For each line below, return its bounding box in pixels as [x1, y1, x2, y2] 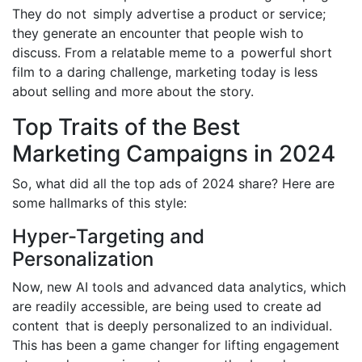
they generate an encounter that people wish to [12, 24, 304, 41]
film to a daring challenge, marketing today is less [12, 63, 318, 80]
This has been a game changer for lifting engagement [12, 336, 339, 353]
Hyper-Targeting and [12, 224, 204, 248]
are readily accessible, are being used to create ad [12, 297, 322, 314]
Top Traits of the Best [12, 112, 240, 141]
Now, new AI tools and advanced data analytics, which [12, 278, 346, 295]
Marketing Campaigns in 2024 [12, 139, 335, 167]
